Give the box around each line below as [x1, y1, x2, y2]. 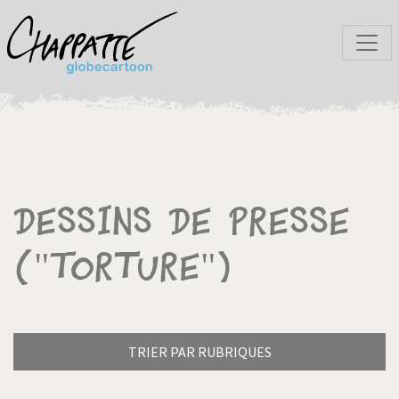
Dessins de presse [13, 203, 350, 241]
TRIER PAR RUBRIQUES [127, 343, 272, 361]
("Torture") [13, 248, 232, 287]
